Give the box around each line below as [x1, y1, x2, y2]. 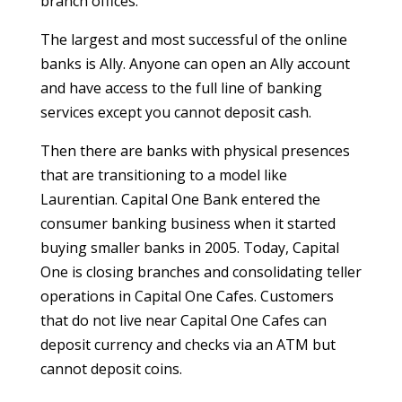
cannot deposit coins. [39, 359, 182, 379]
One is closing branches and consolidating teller [39, 262, 362, 282]
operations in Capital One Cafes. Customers [39, 286, 334, 306]
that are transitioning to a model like [39, 165, 287, 185]
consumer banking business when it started [39, 214, 336, 233]
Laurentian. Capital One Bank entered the [39, 189, 320, 209]
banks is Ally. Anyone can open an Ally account [39, 54, 350, 74]
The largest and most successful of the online [39, 30, 347, 49]
